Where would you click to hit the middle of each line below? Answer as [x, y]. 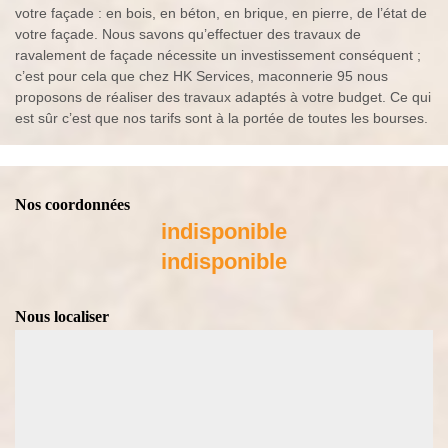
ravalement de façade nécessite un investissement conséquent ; [218, 55]
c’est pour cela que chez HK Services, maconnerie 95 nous [201, 76]
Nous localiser [62, 317]
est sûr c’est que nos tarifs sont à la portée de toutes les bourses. [221, 118]
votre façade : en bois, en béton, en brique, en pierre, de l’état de [221, 13]
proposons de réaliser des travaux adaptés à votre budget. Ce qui [223, 97]
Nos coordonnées [72, 205]
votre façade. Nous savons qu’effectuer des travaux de [188, 34]
